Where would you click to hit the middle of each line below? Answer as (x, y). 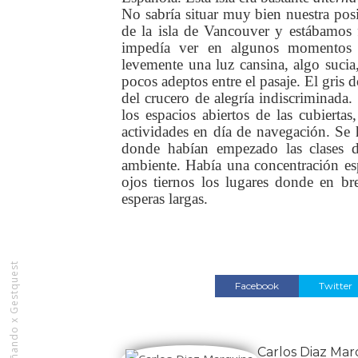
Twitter (335, 286)
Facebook (257, 286)
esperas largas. (165, 199)
